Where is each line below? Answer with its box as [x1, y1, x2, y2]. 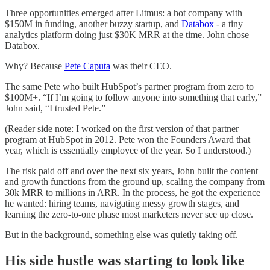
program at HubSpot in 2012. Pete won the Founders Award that [5, 134, 250, 145]
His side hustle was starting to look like [5, 252, 245, 268]
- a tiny [214, 18, 243, 29]
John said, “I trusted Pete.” [5, 102, 105, 113]
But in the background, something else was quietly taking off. [5, 229, 238, 240]
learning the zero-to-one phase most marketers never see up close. [5, 209, 253, 219]
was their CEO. [110, 60, 172, 71]
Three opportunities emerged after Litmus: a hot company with [5, 7, 242, 18]
